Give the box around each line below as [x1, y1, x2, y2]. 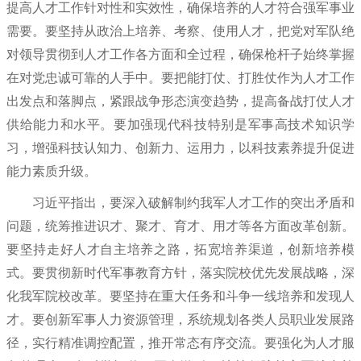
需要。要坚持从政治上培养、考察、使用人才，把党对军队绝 [6, 23, 355, 38]
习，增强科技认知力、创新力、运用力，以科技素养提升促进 [6, 140, 355, 155]
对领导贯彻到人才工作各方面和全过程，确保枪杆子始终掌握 [6, 47, 355, 61]
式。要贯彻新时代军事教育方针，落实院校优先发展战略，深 [6, 265, 355, 280]
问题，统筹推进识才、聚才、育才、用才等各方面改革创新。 [6, 218, 355, 233]
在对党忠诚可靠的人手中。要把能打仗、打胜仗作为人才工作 [6, 70, 355, 85]
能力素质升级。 [6, 164, 97, 178]
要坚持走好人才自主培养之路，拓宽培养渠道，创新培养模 [6, 242, 355, 256]
